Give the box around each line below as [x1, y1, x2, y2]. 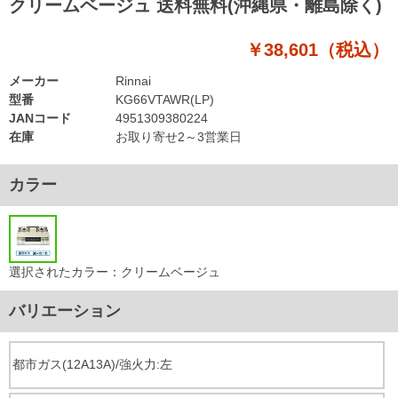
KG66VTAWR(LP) [115, 92, 214, 107]
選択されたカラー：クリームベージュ [9, 264, 220, 279]
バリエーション [9, 301, 121, 320]
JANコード [9, 110, 71, 125]
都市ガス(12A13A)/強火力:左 [12, 356, 172, 371]
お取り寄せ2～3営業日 [115, 129, 242, 144]
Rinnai [115, 73, 151, 88]
